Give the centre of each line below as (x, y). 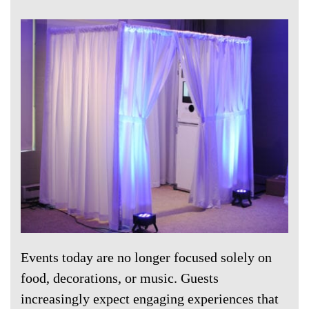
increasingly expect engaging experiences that (150, 299)
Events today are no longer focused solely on (146, 258)
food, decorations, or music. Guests (120, 278)
